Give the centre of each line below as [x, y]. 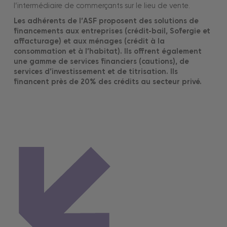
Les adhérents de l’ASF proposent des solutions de [106, 21]
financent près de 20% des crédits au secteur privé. [107, 82]
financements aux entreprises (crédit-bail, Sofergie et [112, 31]
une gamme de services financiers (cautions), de [101, 61]
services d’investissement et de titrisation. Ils [96, 71]
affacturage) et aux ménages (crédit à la [89, 41]
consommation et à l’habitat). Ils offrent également [107, 51]
